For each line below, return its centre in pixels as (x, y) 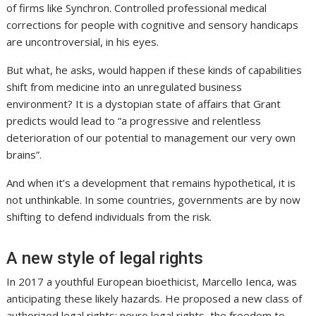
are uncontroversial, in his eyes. (83, 41)
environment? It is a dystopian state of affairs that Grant (144, 103)
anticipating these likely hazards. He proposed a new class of (154, 298)
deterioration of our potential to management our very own (151, 137)
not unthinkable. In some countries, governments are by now (154, 199)
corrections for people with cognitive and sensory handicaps (153, 24)
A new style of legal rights (105, 258)
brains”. (24, 154)
